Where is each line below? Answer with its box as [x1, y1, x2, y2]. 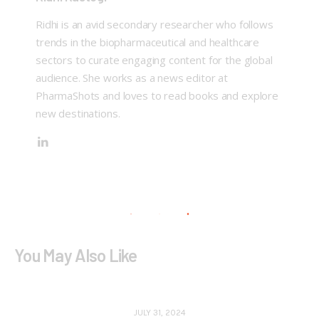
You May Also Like [14, 244, 137, 266]
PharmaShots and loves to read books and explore [35, 88, 278, 103]
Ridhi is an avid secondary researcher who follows [35, 16, 273, 31]
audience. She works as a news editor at [35, 70, 229, 85]
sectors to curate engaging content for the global [35, 52, 273, 67]
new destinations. [35, 105, 120, 120]
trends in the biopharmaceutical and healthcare [35, 34, 260, 49]
